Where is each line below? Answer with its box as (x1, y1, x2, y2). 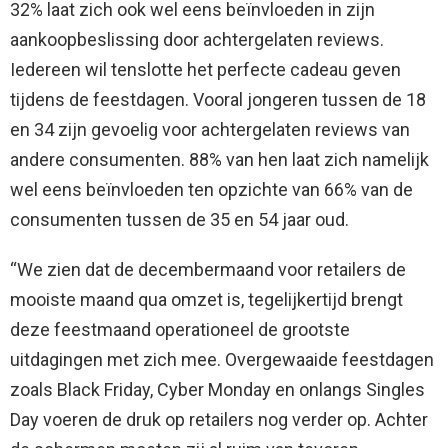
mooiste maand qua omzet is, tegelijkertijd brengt (10, 288, 403, 310)
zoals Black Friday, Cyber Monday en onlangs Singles (10, 378, 425, 400)
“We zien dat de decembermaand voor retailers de (10, 258, 406, 280)
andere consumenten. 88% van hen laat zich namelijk (10, 148, 429, 170)
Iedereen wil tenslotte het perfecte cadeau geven (10, 58, 401, 80)
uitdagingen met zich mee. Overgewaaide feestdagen (10, 348, 434, 370)
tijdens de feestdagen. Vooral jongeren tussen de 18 (10, 88, 426, 110)
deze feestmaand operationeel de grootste (10, 318, 350, 340)
